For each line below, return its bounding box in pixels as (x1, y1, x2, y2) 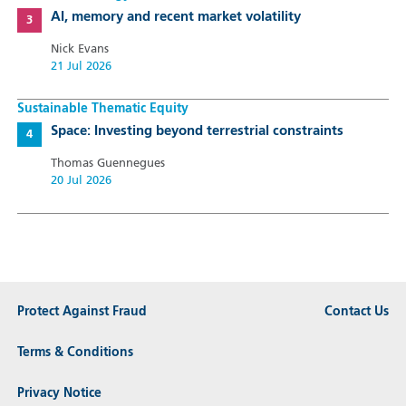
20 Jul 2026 (50, 174, 111, 187)
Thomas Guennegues (50, 157, 165, 169)
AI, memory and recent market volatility (50, 10, 301, 24)
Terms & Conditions (16, 345, 133, 359)
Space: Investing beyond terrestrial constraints (50, 124, 343, 138)
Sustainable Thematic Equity (16, 101, 188, 115)
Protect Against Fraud (16, 304, 147, 318)
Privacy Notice (16, 386, 101, 400)
